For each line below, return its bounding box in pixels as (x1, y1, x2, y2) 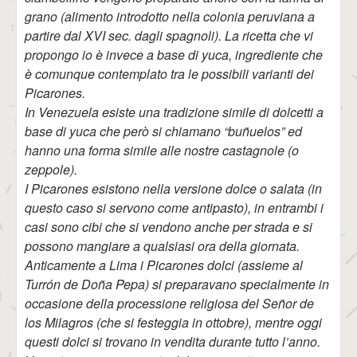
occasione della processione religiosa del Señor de (25, 294, 314, 312)
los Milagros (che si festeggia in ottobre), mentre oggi (25, 313, 322, 331)
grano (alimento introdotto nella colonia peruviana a (25, 7, 315, 25)
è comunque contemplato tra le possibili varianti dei (25, 65, 314, 83)
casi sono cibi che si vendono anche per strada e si (25, 218, 312, 236)
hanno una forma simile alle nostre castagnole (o (25, 141, 299, 159)
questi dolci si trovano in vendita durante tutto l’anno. (25, 332, 320, 351)
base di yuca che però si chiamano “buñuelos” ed (25, 122, 302, 140)
